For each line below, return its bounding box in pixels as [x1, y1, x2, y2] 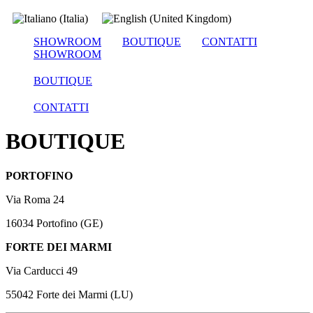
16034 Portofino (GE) [6, 217, 103, 229]
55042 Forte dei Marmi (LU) [6, 288, 133, 300]
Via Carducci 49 [6, 264, 78, 277]
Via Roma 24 [6, 193, 64, 205]
